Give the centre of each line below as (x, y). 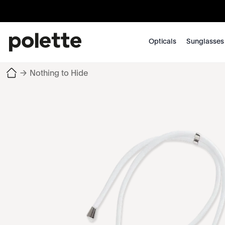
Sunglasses (205, 42)
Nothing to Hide (59, 74)
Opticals (162, 42)
